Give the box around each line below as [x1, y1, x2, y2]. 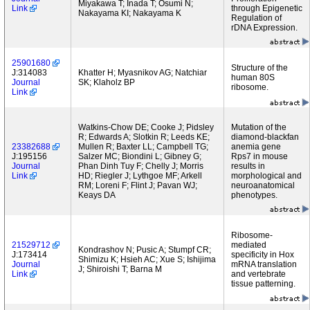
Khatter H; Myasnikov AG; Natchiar [78, 68, 207, 77]
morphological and [231, 171, 302, 181]
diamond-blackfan [231, 132, 299, 142]
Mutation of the [231, 122, 286, 132]
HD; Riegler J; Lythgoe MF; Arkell [78, 171, 202, 181]
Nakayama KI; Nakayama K [78, 8, 181, 18]
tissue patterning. [231, 279, 295, 289]
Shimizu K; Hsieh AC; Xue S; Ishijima [78, 255, 216, 264]
